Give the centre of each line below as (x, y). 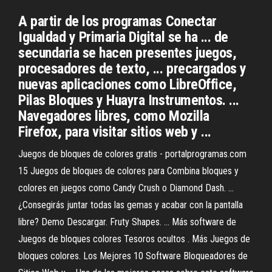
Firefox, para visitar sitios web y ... (115, 132)
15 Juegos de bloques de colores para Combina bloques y (128, 171)
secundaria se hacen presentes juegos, (127, 53)
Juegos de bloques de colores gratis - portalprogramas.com (132, 154)
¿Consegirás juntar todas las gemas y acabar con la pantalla (131, 205)
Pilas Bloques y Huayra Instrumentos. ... (129, 100)
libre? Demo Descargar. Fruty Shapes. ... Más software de (127, 222)
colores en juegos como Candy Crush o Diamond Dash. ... (126, 188)
